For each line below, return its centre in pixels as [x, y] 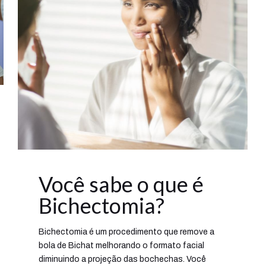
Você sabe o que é [121, 184]
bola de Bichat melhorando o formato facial [122, 246]
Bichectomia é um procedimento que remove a [127, 232]
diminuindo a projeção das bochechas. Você [123, 259]
